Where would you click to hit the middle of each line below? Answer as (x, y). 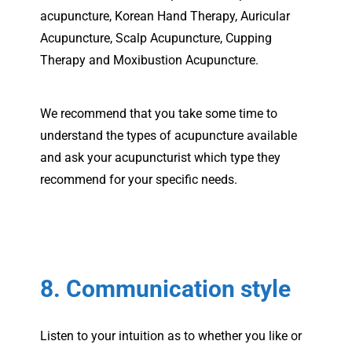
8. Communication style (165, 288)
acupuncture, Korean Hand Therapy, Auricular (165, 16)
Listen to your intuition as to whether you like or (171, 335)
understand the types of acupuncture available (169, 135)
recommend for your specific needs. (139, 179)
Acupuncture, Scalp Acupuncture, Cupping (156, 38)
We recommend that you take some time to (159, 113)
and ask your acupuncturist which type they (160, 157)
